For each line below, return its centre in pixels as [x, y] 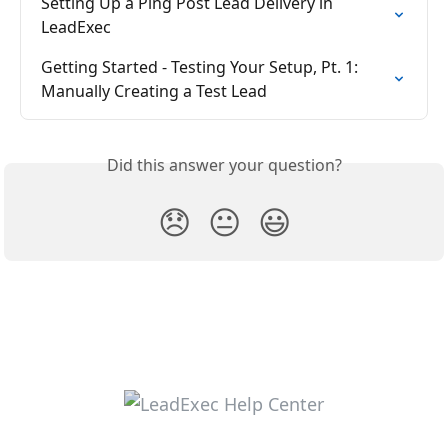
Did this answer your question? [224, 165]
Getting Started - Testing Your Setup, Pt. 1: [201, 67]
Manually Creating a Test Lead [154, 91]
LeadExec [76, 27]
